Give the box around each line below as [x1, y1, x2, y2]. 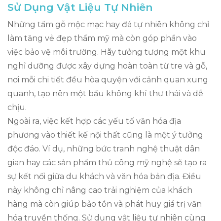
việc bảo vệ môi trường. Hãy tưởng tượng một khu [7, 47, 206, 57]
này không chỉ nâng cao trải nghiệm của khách [7, 185, 192, 195]
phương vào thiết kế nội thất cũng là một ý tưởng [7, 130, 203, 140]
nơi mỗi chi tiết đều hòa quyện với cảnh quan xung [7, 74, 208, 84]
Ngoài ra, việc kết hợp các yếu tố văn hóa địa [7, 116, 181, 126]
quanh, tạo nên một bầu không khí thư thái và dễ [7, 88, 203, 98]
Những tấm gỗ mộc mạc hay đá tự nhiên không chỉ [7, 19, 209, 29]
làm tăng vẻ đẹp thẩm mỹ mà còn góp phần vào [7, 33, 197, 43]
